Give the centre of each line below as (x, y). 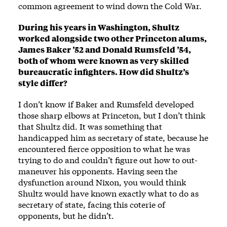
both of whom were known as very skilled (104, 60)
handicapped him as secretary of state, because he (113, 137)
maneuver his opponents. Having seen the (98, 171)
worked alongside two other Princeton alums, (112, 38)
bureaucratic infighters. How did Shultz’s (104, 71)
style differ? (43, 83)
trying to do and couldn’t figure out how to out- (108, 160)
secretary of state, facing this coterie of (92, 204)
